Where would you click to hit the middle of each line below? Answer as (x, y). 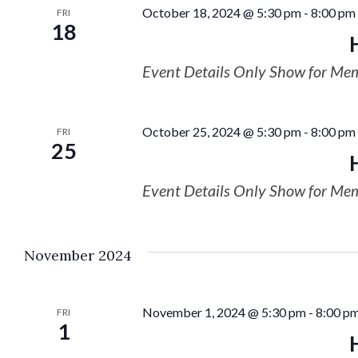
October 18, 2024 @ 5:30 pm (221, 12)
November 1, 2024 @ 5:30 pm (224, 312)
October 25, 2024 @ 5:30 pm (221, 131)
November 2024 (78, 255)
